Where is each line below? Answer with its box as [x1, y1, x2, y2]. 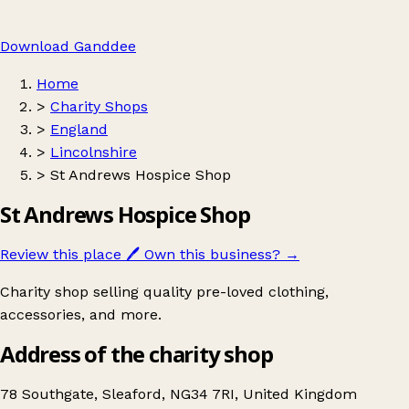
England [50, 121, 108, 138]
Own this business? [144, 245, 280, 263]
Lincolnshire [50, 143, 137, 161]
